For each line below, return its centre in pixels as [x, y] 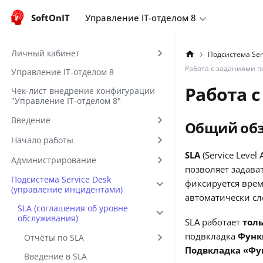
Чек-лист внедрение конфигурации [83, 91]
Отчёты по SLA [54, 237]
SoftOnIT [50, 17]
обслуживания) [48, 218]
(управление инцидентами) [67, 189]
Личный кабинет [45, 53]
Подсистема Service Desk [61, 179]
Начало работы [42, 140]
